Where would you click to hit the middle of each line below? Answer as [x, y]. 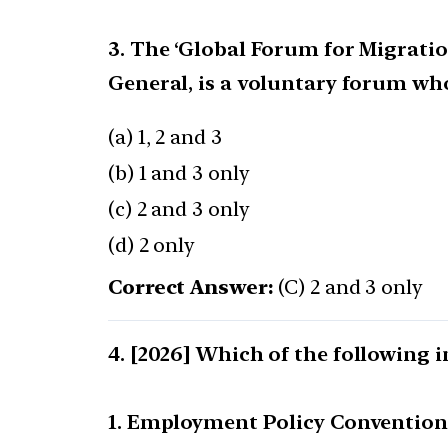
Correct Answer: [191, 287]
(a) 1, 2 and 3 [165, 137]
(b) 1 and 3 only [179, 173]
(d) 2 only [151, 245]
